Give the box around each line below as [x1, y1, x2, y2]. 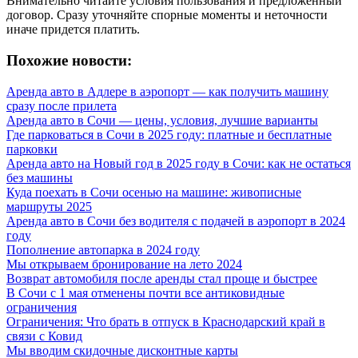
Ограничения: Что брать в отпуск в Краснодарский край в [6, 314, 325, 328]
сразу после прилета [6, 98, 117, 113]
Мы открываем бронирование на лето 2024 [6, 257, 242, 271]
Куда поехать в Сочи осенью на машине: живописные [6, 185, 301, 199]
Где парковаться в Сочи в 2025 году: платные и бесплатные [6, 127, 332, 141]
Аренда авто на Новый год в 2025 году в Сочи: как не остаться [6, 156, 351, 170]
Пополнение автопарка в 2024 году [6, 242, 200, 257]
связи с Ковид [6, 328, 82, 343]
